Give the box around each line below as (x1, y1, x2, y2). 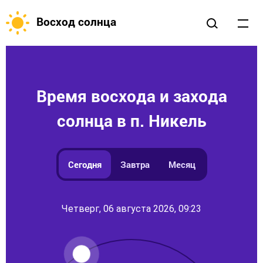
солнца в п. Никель (56, 110, 207, 131)
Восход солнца (36, 14, 116, 29)
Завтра (120, 159, 150, 170)
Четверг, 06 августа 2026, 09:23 (62, 203, 201, 214)
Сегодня (68, 159, 102, 170)
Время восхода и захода (36, 85, 227, 107)
